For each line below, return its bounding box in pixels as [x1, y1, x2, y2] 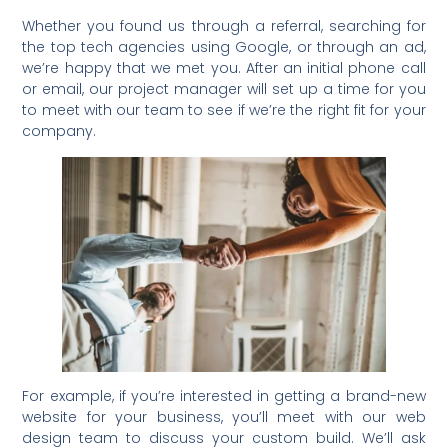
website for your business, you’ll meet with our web [22, 406, 426, 427]
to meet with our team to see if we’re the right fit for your [22, 100, 426, 121]
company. [22, 121, 97, 142]
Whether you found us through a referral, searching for [22, 16, 426, 37]
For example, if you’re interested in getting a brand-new [22, 385, 426, 406]
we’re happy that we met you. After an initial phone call [22, 58, 426, 79]
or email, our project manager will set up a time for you [22, 79, 426, 100]
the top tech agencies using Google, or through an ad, [22, 37, 426, 58]
